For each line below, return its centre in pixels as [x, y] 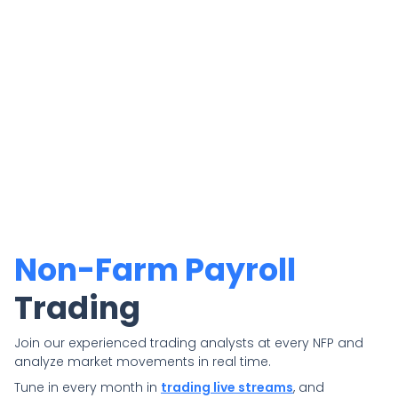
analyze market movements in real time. [143, 362]
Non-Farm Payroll [155, 270]
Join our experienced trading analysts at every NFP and [189, 343]
